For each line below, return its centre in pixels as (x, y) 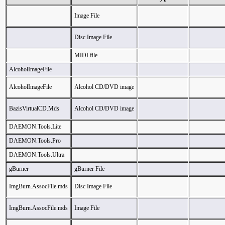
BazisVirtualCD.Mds (34, 108)
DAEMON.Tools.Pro (35, 141)
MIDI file (86, 55)
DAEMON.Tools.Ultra (37, 155)
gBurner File (89, 169)
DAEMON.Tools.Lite (35, 127)
